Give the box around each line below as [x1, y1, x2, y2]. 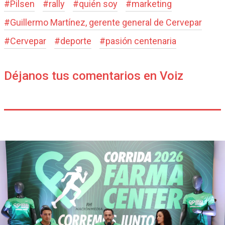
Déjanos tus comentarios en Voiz [4, 68, 183, 83]
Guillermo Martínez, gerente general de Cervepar [10, 17, 202, 28]
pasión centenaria [105, 35, 176, 46]
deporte [60, 35, 91, 46]
